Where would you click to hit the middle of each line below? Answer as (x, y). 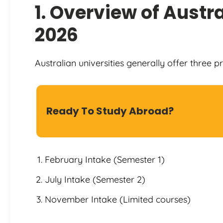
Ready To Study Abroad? (110, 111)
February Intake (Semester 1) (105, 159)
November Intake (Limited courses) (118, 199)
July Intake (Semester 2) (95, 179)
